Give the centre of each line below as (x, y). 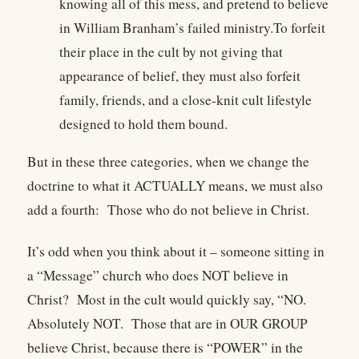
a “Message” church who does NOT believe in (158, 276)
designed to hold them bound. (143, 123)
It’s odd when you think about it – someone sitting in (176, 252)
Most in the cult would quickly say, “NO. (192, 300)
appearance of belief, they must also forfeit (180, 75)
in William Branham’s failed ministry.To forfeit (192, 27)
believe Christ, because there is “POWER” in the (165, 348)
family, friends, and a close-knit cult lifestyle (186, 99)
